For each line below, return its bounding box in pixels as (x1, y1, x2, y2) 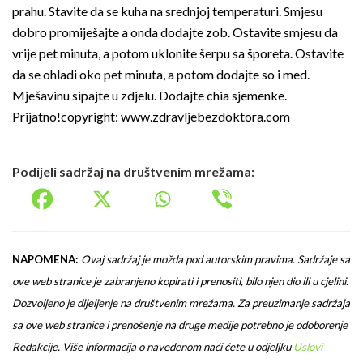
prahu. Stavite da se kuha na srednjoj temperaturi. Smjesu (12, 2, 322, 19)
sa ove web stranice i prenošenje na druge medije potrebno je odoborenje (12, 318, 348, 331)
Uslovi (293, 340, 322, 353)
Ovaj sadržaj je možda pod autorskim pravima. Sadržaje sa (81, 252, 350, 266)
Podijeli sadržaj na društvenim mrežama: (12, 163, 254, 179)
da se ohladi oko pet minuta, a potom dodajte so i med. (12, 66, 310, 82)
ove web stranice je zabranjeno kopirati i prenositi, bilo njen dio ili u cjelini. (12, 274, 348, 288)
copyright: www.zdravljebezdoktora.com (61, 108, 290, 124)
